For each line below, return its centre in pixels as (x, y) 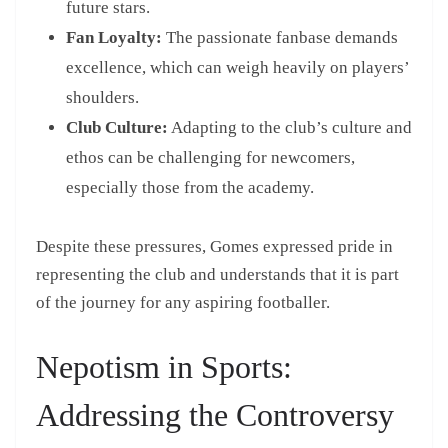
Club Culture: (117, 128)
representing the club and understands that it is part (217, 275)
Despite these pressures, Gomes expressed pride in (214, 247)
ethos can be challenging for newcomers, (210, 158)
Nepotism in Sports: (164, 366)
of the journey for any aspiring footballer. (183, 303)
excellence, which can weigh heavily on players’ (237, 68)
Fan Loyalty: (114, 38)
